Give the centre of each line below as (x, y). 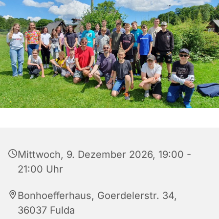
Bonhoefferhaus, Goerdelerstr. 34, (97, 196)
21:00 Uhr (40, 169)
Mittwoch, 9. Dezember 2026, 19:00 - (104, 155)
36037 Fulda (46, 210)
